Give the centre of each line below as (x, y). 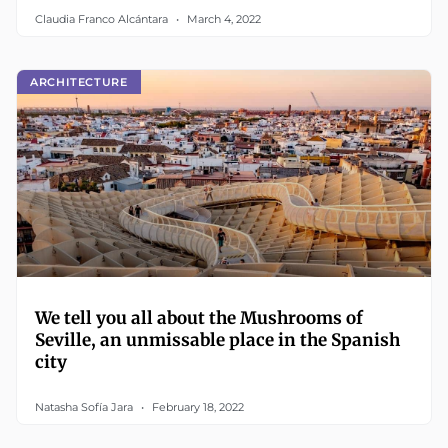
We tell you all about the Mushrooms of (199, 318)
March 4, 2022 (222, 19)
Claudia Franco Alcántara (103, 19)
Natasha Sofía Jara (85, 407)
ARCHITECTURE (79, 81)
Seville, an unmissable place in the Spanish (217, 340)
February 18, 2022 (196, 407)
